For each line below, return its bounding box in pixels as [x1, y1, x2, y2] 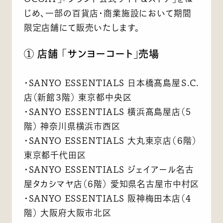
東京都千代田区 [23, 150, 86, 159]
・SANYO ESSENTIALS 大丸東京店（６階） [23, 136, 197, 145]
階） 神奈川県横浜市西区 [23, 121, 120, 130]
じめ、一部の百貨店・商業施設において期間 [23, 8, 192, 17]
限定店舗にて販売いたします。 [23, 23, 140, 32]
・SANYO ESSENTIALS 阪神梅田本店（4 [23, 194, 191, 203]
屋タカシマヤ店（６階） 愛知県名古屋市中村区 [23, 179, 200, 188]
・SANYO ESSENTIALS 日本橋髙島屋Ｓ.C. [23, 78, 200, 87]
